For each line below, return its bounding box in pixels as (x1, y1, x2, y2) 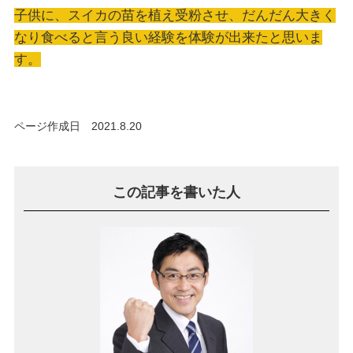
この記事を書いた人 (112, 184, 240, 200)
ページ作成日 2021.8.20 (13, 119, 142, 132)
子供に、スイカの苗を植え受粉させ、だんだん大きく (13, 7, 336, 23)
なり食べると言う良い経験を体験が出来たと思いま (13, 29, 322, 45)
